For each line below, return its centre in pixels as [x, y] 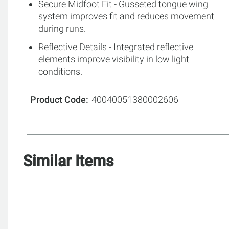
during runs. [62, 28]
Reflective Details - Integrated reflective [116, 47]
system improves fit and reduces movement [126, 16]
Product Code [58, 99]
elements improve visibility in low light [114, 59]
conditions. [60, 71]
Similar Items [68, 161]
